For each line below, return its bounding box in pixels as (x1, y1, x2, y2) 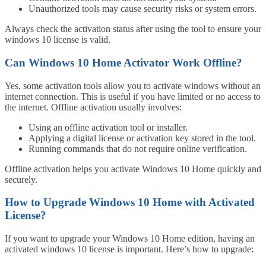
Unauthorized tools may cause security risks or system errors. (28, 4, 256, 14)
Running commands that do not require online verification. (28, 143, 247, 154)
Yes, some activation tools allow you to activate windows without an (5, 80, 261, 91)
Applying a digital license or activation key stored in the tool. (28, 132, 256, 143)
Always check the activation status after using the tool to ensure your (5, 24, 261, 34)
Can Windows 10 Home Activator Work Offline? (5, 56, 242, 69)
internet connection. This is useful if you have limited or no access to (5, 91, 261, 102)
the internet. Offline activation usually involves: (5, 102, 182, 112)
